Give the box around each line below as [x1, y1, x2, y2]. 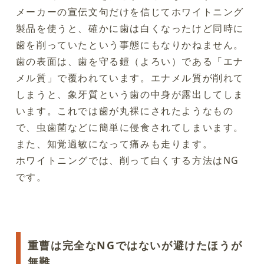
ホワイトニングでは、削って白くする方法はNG [15, 153, 240, 167]
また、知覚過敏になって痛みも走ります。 [15, 137, 213, 150]
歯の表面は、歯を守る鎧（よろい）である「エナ [15, 54, 245, 68]
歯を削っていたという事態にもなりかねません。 [15, 38, 245, 51]
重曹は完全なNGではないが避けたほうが [27, 237, 243, 252]
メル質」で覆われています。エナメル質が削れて [15, 71, 245, 84]
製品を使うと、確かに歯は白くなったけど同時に [15, 21, 245, 35]
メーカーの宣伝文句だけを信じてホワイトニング [15, 5, 245, 18]
